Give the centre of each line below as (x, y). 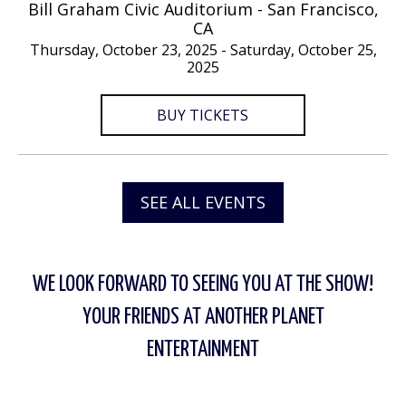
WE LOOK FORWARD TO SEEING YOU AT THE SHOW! (203, 285)
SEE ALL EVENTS (203, 202)
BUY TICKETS (203, 115)
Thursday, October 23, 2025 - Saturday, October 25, (203, 50)
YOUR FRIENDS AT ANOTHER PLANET (203, 317)
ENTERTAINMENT (203, 350)
